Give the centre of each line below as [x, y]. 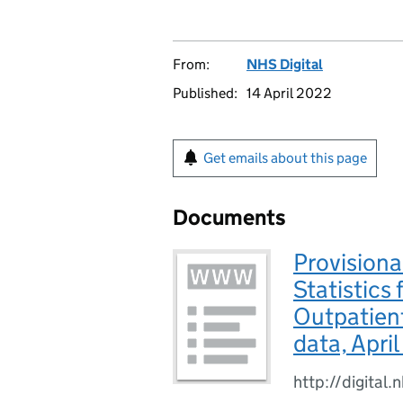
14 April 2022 [289, 93]
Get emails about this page [285, 158]
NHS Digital [285, 64]
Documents [229, 217]
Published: [205, 93]
